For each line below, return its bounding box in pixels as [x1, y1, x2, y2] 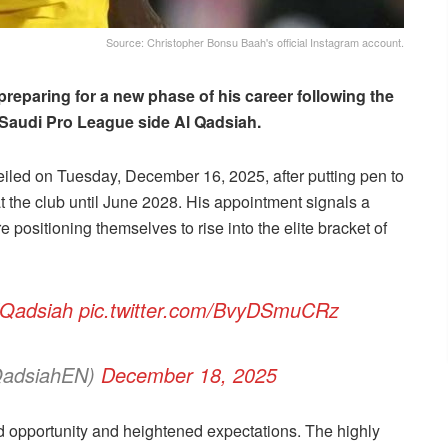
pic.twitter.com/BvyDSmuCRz [78, 295, 339, 325]
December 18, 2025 [101, 360, 277, 390]
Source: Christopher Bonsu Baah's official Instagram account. [106, 34, 404, 51]
